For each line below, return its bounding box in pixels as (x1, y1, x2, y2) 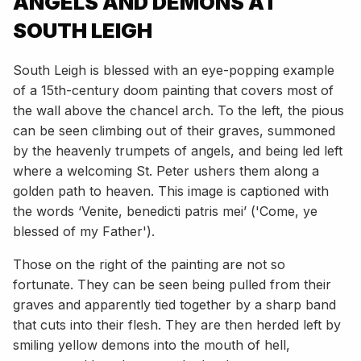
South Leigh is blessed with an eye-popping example (13, 61, 334, 78)
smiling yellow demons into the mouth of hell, (13, 336, 290, 353)
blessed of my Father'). (13, 222, 155, 239)
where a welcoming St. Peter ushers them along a (13, 162, 319, 179)
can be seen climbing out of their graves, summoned (13, 122, 335, 139)
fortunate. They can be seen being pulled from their (13, 276, 331, 293)
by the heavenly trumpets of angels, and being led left (13, 142, 342, 159)
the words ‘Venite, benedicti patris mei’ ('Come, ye (13, 202, 317, 219)
